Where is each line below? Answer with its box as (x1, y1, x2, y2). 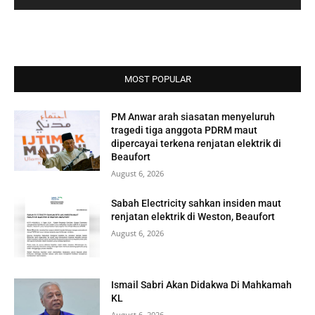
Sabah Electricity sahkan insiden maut (111, 198, 282, 210)
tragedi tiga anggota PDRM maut (111, 124, 258, 136)
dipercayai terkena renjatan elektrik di (111, 138, 282, 150)
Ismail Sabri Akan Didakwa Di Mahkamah (111, 278, 292, 290)
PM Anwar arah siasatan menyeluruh (111, 111, 276, 123)
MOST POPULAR (124, 74, 191, 85)
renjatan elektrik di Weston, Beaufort (111, 211, 276, 223)
